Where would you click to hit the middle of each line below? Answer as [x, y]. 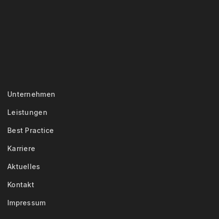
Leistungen [27, 112]
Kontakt [21, 185]
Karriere [22, 148]
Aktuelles [24, 166]
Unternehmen [32, 94]
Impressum [27, 203]
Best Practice [31, 130]
